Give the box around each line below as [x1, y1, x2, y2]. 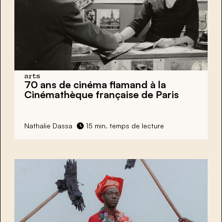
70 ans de [24, 78, 73, 91]
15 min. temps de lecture [84, 121, 164, 130]
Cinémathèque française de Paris [24, 88, 179, 101]
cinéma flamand [73, 78, 148, 91]
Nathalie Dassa [24, 121, 72, 130]
